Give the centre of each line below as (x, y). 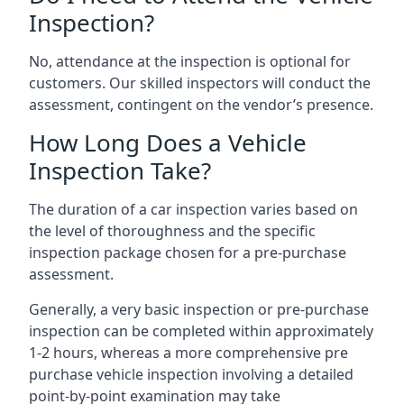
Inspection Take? (120, 170)
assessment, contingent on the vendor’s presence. (201, 105)
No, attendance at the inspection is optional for (190, 61)
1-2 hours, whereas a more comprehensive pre (188, 353)
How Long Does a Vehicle (168, 142)
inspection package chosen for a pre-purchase (188, 252)
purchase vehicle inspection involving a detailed (191, 374)
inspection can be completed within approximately (201, 331)
